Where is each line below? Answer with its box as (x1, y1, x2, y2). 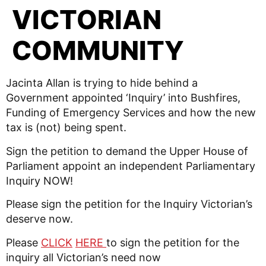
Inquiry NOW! (6, 174, 73, 187)
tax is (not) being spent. (6, 121, 126, 134)
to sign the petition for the (106, 236, 239, 249)
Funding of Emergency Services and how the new (6, 106, 256, 119)
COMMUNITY (12, 34, 184, 67)
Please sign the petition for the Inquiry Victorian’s (6, 198, 252, 211)
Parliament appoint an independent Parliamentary (6, 159, 255, 172)
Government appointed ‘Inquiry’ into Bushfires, (6, 91, 240, 104)
